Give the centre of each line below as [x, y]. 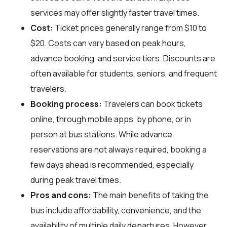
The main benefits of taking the [150, 195]
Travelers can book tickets [152, 104]
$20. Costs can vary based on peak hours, [108, 43]
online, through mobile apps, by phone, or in [111, 119]
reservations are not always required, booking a [119, 149]
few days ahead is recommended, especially [112, 164]
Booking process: [66, 104]
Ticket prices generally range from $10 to [130, 28]
